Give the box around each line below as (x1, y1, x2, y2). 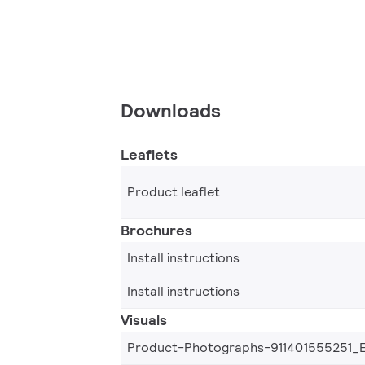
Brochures (121, 220, 192, 240)
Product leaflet (127, 182, 220, 200)
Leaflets (121, 144, 178, 164)
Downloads (121, 97, 221, 123)
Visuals (121, 310, 167, 329)
